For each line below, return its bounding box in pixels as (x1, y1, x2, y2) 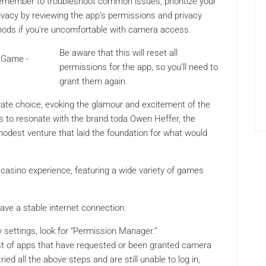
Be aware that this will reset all (59, 47, 178, 59)
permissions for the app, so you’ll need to (59, 62, 218, 73)
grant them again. (59, 76, 128, 87)
